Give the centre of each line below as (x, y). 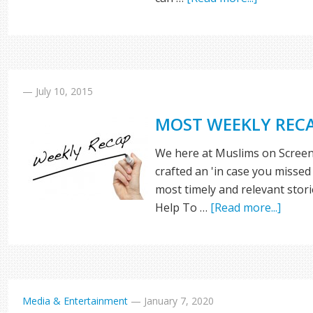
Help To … (183, 208)
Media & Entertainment (75, 301)
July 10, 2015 (65, 91)
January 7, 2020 (179, 301)
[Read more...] (246, 208)
